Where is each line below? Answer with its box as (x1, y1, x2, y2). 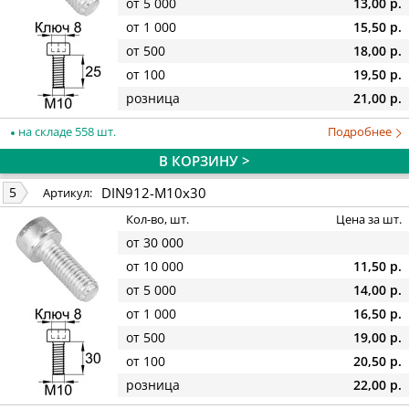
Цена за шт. (336, 211, 402, 228)
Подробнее (328, 122, 394, 140)
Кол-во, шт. (126, 211, 189, 228)
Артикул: (43, 184, 92, 202)
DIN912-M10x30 (101, 183, 206, 202)
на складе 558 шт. (16, 122, 116, 140)
